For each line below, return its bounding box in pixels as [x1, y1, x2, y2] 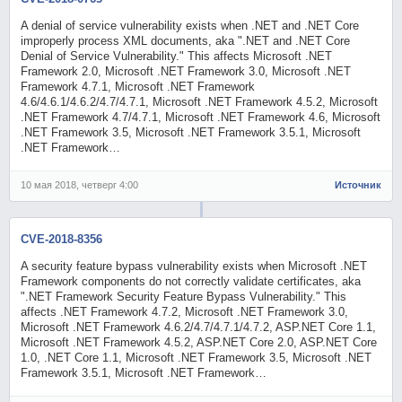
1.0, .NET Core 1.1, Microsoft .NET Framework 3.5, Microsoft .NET [21, 350, 372, 364]
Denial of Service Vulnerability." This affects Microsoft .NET [21, 48, 333, 63]
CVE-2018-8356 [21, 232, 103, 246]
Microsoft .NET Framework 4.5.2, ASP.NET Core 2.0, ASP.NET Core [21, 335, 378, 349]
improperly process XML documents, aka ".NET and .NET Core [21, 33, 351, 48]
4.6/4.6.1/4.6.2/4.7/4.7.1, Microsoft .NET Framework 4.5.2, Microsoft [21, 94, 379, 109]
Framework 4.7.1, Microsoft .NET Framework [21, 79, 256, 93]
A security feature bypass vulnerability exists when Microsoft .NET [21, 258, 368, 273]
